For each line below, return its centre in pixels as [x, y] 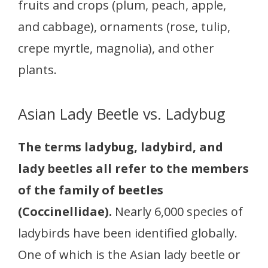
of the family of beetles [91, 190]
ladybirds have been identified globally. [128, 233]
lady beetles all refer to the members [133, 168]
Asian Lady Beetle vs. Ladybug [122, 114]
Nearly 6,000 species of [179, 211]
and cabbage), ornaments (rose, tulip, [124, 27]
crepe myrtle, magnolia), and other [116, 48]
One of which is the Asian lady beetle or [129, 255]
